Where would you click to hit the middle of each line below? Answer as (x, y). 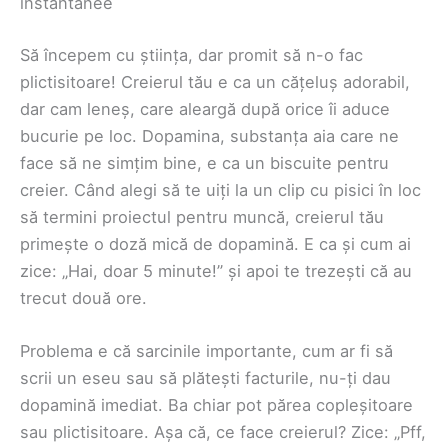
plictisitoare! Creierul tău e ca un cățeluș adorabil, (215, 81)
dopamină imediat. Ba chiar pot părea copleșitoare (216, 405)
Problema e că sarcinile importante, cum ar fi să (206, 351)
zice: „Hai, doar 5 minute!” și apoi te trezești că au (216, 270)
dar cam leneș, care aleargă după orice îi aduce (205, 108)
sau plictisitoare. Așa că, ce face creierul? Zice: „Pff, (223, 432)
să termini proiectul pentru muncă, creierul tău (202, 216)
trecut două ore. (83, 297)
